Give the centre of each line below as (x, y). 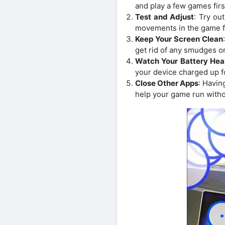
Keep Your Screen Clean (179, 39)
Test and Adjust (165, 17)
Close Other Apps (167, 83)
